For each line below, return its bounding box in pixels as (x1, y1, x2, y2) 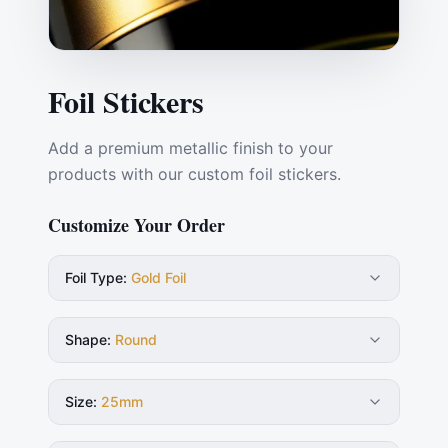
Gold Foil (131, 268, 186, 286)
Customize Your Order (48, 211, 225, 238)
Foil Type (65, 268, 123, 286)
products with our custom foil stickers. (48, 163, 341, 184)
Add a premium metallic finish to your (48, 137, 333, 158)
